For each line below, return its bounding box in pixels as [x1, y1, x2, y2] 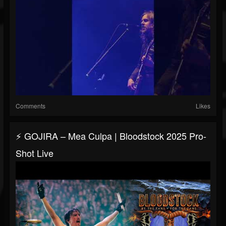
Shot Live [16, 146, 53, 160]
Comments [16, 101, 45, 110]
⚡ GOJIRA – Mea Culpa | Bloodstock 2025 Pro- [16, 129, 206, 143]
